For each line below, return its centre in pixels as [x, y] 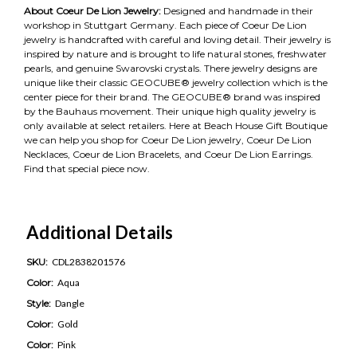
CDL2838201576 [88, 261]
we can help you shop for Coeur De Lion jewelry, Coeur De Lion [168, 139]
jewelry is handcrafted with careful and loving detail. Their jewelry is [177, 39]
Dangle [70, 303]
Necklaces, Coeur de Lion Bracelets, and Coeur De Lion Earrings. [169, 154]
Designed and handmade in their [238, 10]
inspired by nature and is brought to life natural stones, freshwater [175, 53]
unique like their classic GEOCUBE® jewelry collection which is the [176, 82]
